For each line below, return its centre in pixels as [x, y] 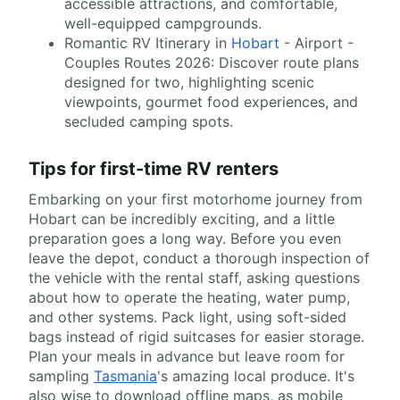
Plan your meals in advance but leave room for [187, 357]
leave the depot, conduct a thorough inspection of [199, 258]
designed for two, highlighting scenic [189, 83]
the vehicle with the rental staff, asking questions [194, 278]
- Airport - [317, 43]
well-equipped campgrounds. [163, 24]
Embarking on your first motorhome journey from [196, 200]
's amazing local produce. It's [256, 376]
